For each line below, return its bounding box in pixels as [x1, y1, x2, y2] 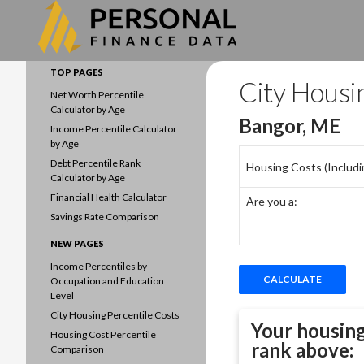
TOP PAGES [50, 67, 103, 77]
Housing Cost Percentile [50, 328, 156, 340]
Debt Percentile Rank [50, 157, 141, 169]
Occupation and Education [50, 275, 164, 287]
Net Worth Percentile [50, 89, 144, 101]
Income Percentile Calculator [50, 123, 177, 135]
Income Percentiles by [50, 260, 147, 272]
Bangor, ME [239, 114, 340, 137]
